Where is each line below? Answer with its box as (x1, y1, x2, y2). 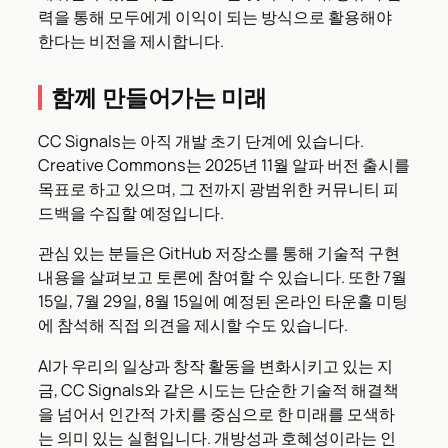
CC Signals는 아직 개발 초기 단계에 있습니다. (38, 130, 364, 153)
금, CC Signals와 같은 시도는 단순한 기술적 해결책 (38, 378, 399, 401)
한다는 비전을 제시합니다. (38, 30, 224, 53)
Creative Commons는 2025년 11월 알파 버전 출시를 (38, 154, 410, 177)
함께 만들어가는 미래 (51, 82, 267, 114)
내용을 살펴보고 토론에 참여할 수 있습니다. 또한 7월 (38, 266, 407, 289)
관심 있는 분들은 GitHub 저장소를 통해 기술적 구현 (38, 242, 400, 265)
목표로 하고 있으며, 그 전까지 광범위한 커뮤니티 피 (38, 178, 399, 201)
